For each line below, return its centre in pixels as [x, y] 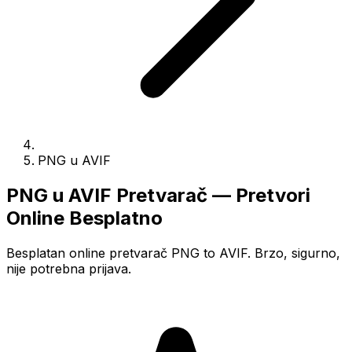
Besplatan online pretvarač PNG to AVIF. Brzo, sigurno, [173, 253]
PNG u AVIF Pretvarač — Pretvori [158, 195]
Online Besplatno [84, 218]
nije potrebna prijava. [69, 268]
